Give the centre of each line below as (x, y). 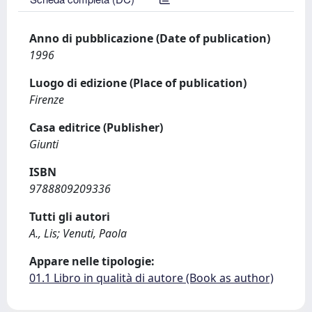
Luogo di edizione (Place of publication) (138, 83)
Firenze (47, 100)
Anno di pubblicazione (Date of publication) (150, 38)
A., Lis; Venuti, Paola (78, 233)
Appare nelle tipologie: (92, 261)
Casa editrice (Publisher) (96, 127)
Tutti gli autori (70, 217)
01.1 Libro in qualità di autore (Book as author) (151, 278)
